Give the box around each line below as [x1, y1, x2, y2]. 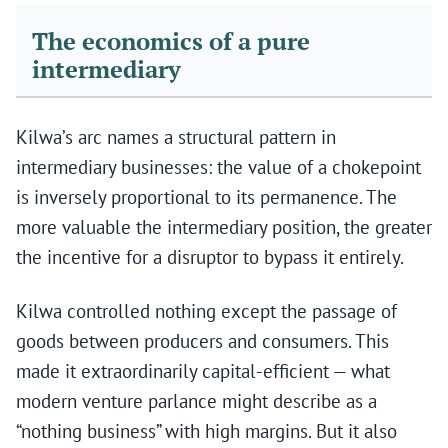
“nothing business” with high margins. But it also [16, 419, 397, 444]
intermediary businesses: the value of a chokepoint [16, 155, 421, 180]
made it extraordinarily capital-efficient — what [16, 359, 390, 384]
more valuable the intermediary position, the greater [16, 215, 432, 240]
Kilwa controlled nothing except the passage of [16, 299, 397, 324]
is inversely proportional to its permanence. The [16, 185, 397, 210]
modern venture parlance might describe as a [16, 389, 377, 414]
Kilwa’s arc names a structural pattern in [16, 125, 336, 150]
